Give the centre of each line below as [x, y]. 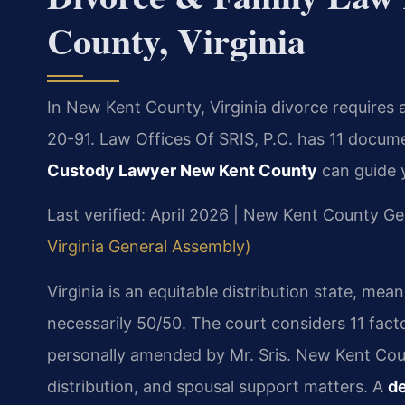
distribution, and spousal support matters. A [217, 386]
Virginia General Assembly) [149, 247]
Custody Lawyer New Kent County [182, 170]
